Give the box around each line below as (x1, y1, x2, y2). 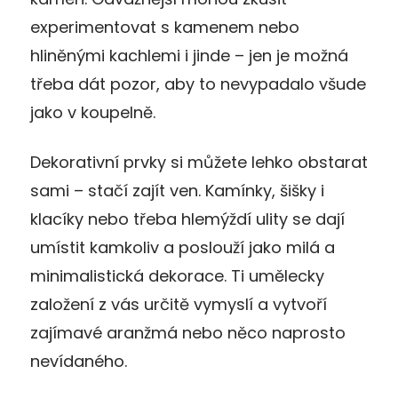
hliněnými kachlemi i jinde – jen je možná (30, 44, 348, 67)
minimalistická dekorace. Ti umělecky (30, 264, 324, 287)
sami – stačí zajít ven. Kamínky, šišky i (30, 179, 324, 202)
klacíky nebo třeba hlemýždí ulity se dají (30, 207, 345, 230)
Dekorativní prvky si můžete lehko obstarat (30, 150, 368, 173)
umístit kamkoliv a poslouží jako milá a (30, 235, 335, 259)
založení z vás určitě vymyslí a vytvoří (30, 292, 327, 315)
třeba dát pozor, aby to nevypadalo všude (30, 72, 366, 95)
